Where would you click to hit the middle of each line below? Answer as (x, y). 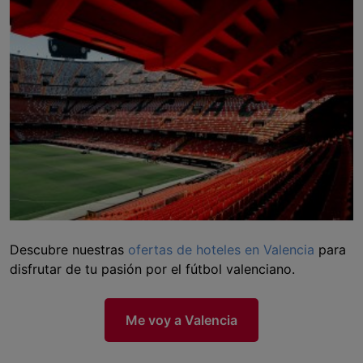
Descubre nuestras (67, 250)
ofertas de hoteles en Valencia (221, 250)
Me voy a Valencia (181, 320)
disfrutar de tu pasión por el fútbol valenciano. (152, 269)
